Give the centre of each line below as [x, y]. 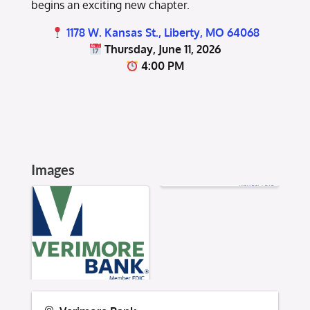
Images [53, 170]
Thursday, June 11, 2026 [162, 49]
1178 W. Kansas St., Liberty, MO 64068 [163, 33]
